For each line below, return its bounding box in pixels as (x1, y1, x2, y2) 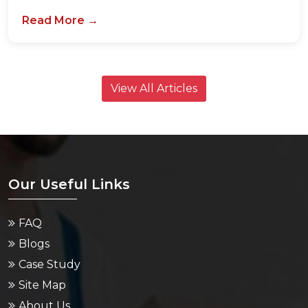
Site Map (19, 247, 66, 260)
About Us (19, 267, 70, 280)
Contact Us (19, 288, 79, 301)
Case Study (19, 226, 80, 239)
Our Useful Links (8, 144, 130, 161)
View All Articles (111, 50, 197, 63)
